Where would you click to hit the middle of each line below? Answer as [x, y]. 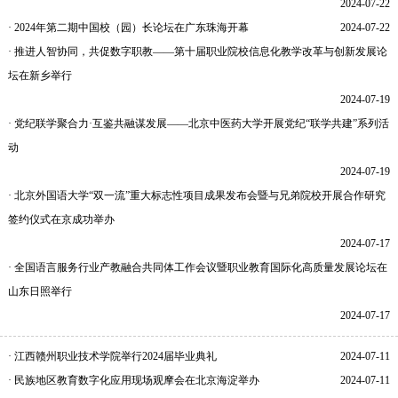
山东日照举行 [40, 291]
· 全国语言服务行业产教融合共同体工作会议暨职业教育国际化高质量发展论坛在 [197, 267]
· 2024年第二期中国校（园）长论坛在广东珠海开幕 [128, 27]
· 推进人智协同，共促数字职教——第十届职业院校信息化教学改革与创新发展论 [197, 51]
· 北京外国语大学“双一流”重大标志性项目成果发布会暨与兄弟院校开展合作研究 [196, 195]
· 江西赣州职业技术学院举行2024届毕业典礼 [112, 356]
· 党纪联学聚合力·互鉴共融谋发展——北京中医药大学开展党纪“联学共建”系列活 [198, 123]
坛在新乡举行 [40, 75]
